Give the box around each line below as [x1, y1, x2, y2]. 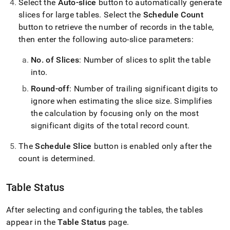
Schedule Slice [35, 141, 92, 151]
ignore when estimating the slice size [31, 96, 170, 106]
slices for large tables [18, 10, 100, 20]
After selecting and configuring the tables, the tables [6, 205, 203, 215]
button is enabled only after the [91, 141, 212, 151]
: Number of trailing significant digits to [69, 84, 218, 93]
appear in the [6, 217, 58, 227]
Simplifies [172, 96, 213, 106]
